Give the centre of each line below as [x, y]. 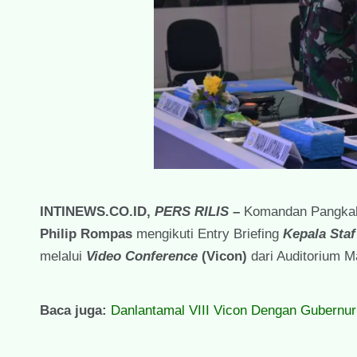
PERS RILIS [192, 211]
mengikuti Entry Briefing [208, 233]
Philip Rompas [86, 233]
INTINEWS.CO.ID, [97, 211]
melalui [63, 256]
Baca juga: [75, 310]
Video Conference [142, 256]
